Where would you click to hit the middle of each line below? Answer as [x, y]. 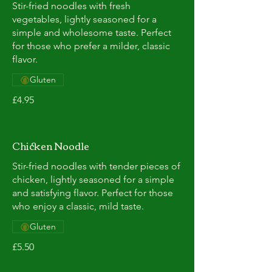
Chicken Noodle [51, 146]
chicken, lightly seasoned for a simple [93, 179]
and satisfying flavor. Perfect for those [93, 193]
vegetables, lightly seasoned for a [84, 19]
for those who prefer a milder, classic [91, 46]
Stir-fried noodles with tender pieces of [96, 166]
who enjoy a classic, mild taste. [78, 206]
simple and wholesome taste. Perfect [92, 32]
